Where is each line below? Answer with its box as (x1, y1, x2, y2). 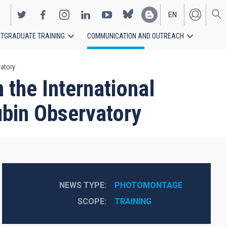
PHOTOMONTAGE (114, 180, 182, 190)
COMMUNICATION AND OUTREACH (87, 32, 184, 40)
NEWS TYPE (59, 180, 104, 190)
